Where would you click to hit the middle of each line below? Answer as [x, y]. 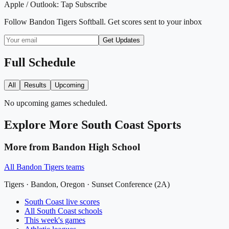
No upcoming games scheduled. [56, 103]
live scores [82, 202]
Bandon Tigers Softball [66, 21]
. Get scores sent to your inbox [153, 21]
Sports [163, 124]
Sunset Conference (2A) [131, 185]
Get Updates [121, 40]
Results [35, 85]
